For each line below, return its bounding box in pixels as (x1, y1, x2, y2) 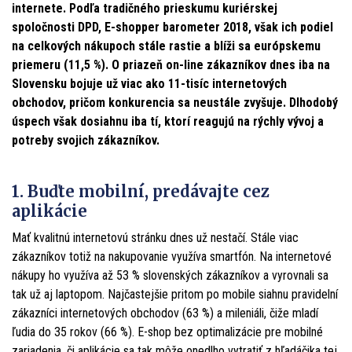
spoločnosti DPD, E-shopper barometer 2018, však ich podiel (12, 19, 333, 35)
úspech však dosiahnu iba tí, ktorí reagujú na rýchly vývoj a (12, 113, 324, 129)
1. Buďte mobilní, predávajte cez (12, 181, 269, 201)
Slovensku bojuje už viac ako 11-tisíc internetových (12, 75, 287, 91)
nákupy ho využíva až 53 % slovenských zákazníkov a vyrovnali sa (12, 267, 328, 283)
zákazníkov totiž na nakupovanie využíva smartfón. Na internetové (12, 248, 332, 264)
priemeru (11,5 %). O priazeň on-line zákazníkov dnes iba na (12, 57, 330, 72)
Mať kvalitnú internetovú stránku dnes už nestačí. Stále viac (12, 229, 299, 245)
